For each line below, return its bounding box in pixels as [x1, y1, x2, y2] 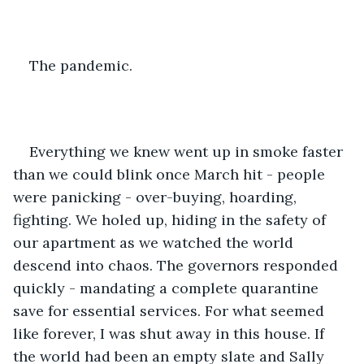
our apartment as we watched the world [13, 232, 297, 252]
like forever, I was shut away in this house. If [13, 323, 328, 343]
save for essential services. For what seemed [13, 301, 328, 320]
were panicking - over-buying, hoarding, [13, 187, 301, 206]
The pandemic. [29, 55, 132, 75]
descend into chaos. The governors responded [13, 255, 342, 275]
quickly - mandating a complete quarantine [13, 278, 323, 297]
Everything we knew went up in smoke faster [29, 141, 347, 161]
